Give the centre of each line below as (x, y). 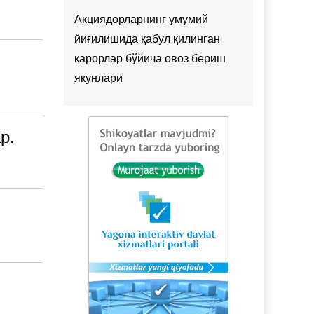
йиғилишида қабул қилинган (147, 39)
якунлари (98, 78)
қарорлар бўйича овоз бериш (150, 59)
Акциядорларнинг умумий (141, 19)
